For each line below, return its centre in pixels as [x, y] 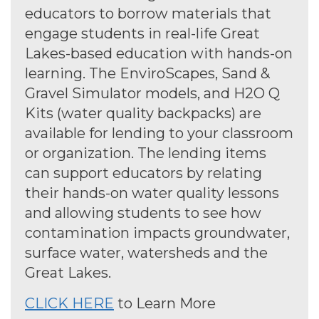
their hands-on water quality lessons [152, 193]
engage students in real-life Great [142, 34]
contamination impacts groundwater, [157, 233]
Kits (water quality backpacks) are [143, 114]
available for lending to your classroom [159, 134]
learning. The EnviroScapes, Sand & [147, 74]
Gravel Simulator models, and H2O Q [152, 94]
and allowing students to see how [143, 213]
